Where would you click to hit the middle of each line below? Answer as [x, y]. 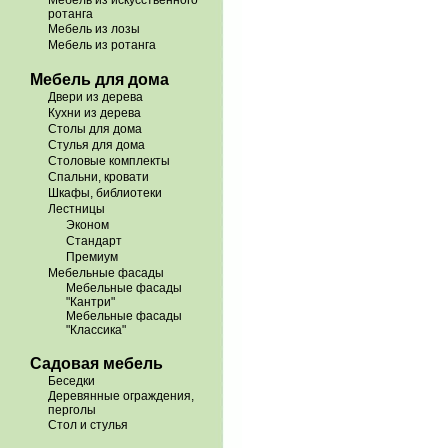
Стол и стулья [88, 425]
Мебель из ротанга [102, 45]
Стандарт [94, 241]
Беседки [71, 381]
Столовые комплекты [109, 161]
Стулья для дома [96, 145]
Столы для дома [95, 129]
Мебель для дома [99, 79]
